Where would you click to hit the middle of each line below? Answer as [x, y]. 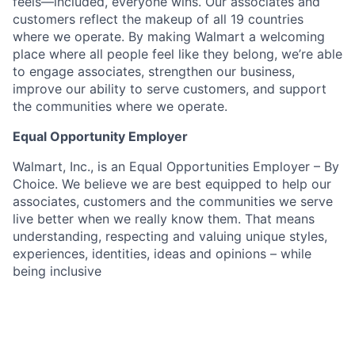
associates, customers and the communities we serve [173, 201]
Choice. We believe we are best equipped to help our [172, 183]
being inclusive [57, 271]
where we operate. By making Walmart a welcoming [169, 36]
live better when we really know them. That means [164, 218]
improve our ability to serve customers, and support [170, 88]
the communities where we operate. [120, 106]
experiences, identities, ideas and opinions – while [162, 253]
